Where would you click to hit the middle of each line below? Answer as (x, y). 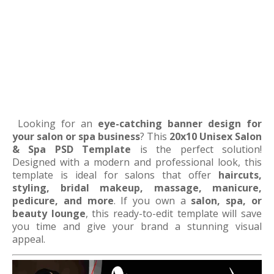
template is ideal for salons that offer (115, 175)
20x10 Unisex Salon (216, 136)
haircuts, (240, 175)
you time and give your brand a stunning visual (137, 226)
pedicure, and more (63, 201)
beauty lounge (49, 213)
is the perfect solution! (197, 149)
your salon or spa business (76, 136)
